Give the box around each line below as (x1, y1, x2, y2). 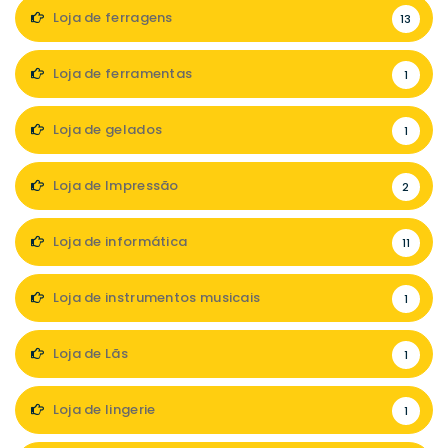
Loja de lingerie (49, 400, 156, 419)
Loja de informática (49, 232, 188, 251)
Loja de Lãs (49, 344, 128, 363)
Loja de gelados (49, 120, 163, 139)
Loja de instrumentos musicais (49, 288, 261, 307)
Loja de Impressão (49, 176, 179, 195)
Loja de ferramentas (49, 64, 193, 83)
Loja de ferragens (49, 8, 173, 27)
